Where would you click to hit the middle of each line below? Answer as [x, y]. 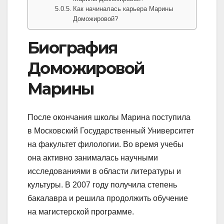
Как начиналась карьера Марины [123, 9]
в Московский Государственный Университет [111, 130]
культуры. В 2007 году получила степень [102, 184]
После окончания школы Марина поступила [109, 117]
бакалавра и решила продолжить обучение [108, 198]
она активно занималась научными [93, 157]
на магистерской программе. [81, 211]
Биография [72, 48]
